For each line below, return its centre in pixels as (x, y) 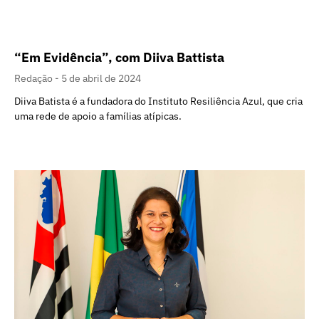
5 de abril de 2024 (101, 79)
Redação (35, 79)
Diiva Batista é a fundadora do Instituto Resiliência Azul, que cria (158, 101)
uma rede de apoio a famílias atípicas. (98, 116)
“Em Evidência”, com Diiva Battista (119, 58)
